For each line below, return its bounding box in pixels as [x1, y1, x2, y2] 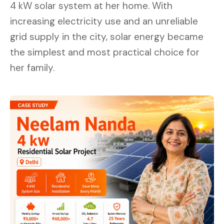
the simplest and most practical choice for [10, 46, 199, 58]
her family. [10, 61, 54, 74]
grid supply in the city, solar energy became [10, 30, 203, 43]
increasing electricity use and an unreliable [10, 15, 198, 27]
